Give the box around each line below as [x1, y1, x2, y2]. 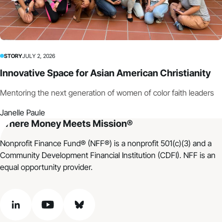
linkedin [15, 205, 42, 215]
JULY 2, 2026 [22, 52, 55, 59]
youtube [47, 205, 76, 215]
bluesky [78, 205, 106, 215]
